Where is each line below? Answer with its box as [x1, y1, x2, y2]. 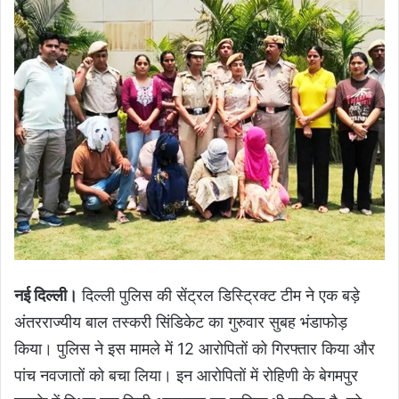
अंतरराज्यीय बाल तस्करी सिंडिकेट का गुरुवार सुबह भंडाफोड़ [14, 313, 347, 332]
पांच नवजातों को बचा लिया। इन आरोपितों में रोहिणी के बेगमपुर [14, 366, 358, 386]
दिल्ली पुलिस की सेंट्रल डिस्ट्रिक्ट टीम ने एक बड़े [77, 286, 360, 305]
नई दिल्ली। [14, 286, 77, 305]
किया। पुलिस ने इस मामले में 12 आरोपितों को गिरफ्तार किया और [14, 339, 375, 359]
